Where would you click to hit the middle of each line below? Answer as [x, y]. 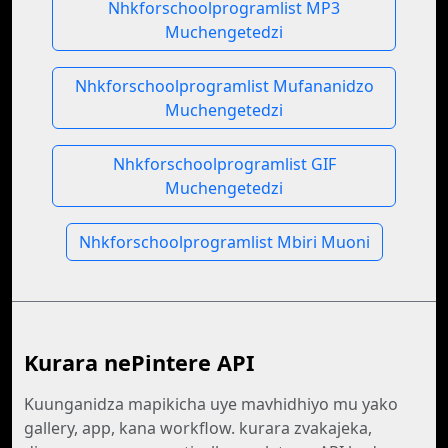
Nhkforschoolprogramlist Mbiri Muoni [224, 242]
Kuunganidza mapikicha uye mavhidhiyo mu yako [211, 404]
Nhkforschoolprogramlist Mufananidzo [224, 86]
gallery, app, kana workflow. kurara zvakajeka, [198, 428]
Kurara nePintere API [139, 362]
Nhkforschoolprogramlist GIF [224, 164]
